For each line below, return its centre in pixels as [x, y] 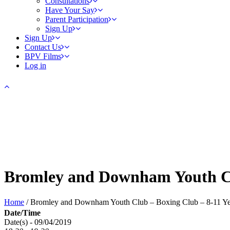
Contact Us [43, 47]
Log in [35, 65]
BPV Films [43, 56]
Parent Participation [77, 19]
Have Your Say [70, 10]
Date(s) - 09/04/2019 [38, 222]
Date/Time [22, 213]
